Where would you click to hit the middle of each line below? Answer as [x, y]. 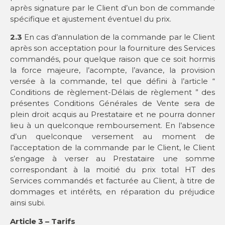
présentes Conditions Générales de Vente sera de [113, 103]
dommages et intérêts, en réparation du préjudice [113, 192]
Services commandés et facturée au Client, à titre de [113, 181]
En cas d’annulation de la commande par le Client [119, 37]
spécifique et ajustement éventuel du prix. [91, 19]
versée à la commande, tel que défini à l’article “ [113, 81]
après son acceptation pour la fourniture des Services [113, 48]
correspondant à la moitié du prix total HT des [113, 170]
